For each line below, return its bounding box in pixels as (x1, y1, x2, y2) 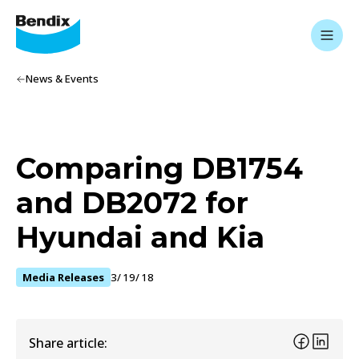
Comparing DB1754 (16, 151, 303, 186)
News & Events (26, 71, 99, 86)
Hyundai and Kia (16, 220, 264, 255)
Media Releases (22, 269, 104, 284)
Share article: (29, 333, 107, 352)
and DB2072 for (16, 185, 248, 220)
